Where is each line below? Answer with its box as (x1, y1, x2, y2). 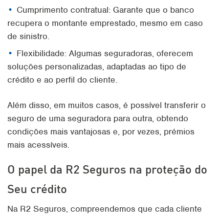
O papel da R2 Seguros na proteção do (7, 161, 207, 176)
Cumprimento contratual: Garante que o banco (17, 4, 194, 15)
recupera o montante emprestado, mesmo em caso (7, 18, 203, 28)
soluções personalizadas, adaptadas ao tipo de (7, 61, 186, 72)
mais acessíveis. (7, 139, 69, 150)
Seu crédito (7, 181, 67, 196)
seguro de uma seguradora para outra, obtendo (7, 113, 188, 124)
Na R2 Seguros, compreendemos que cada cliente (7, 203, 202, 214)
